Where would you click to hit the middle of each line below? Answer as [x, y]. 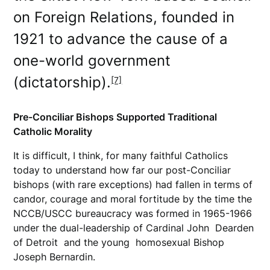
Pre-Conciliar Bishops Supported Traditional [115, 117]
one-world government [92, 60]
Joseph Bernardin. [56, 256]
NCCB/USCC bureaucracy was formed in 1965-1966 [133, 213]
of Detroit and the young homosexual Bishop [119, 242]
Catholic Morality [53, 131]
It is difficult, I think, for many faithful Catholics [121, 155]
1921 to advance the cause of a [121, 39]
